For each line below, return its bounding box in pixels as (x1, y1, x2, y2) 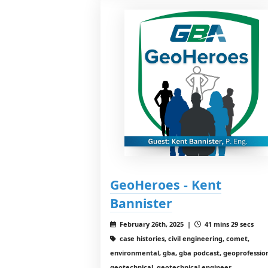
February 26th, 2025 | (117, 219, 194, 229)
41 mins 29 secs (202, 219, 254, 229)
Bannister (110, 194, 172, 212)
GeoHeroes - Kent (110, 175, 221, 193)
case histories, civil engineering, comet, (117, 233, 249, 243)
